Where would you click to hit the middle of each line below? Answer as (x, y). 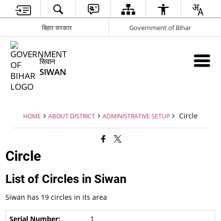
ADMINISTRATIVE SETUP (136, 116)
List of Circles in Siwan (66, 179)
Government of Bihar (160, 27)
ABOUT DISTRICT (72, 116)
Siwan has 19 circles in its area (56, 197)
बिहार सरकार (57, 27)
